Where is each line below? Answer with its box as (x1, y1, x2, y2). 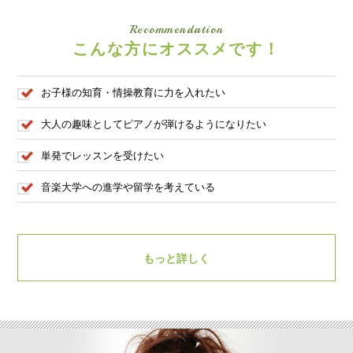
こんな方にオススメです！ (72, 40, 281, 58)
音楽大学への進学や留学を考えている (41, 181, 216, 193)
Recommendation (129, 22, 224, 37)
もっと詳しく (143, 252, 210, 265)
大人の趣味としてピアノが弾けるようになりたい (41, 118, 267, 130)
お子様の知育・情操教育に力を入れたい (41, 87, 226, 98)
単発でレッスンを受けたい (41, 150, 165, 162)
